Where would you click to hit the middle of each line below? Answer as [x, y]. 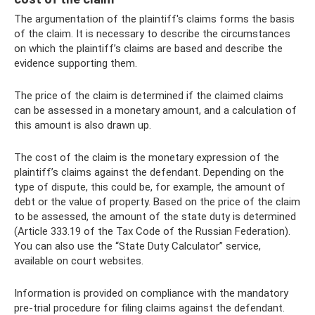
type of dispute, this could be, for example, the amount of [150, 187]
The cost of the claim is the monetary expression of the [147, 157]
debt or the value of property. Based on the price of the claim [157, 201]
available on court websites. [79, 261]
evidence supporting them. [76, 63]
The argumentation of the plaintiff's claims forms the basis [154, 19]
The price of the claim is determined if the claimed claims [149, 95]
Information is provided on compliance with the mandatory [151, 293]
